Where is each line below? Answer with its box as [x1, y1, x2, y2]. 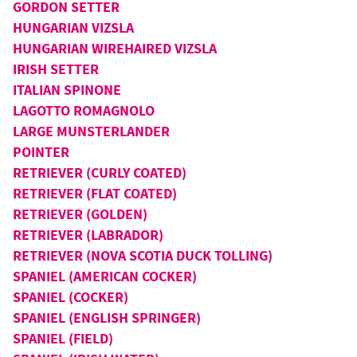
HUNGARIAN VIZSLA [13, 18, 134, 37]
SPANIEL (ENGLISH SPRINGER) [13, 308, 201, 327]
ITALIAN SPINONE [13, 80, 121, 99]
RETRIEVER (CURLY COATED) [13, 163, 186, 182]
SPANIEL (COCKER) [13, 288, 128, 306]
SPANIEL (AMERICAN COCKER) [13, 267, 197, 285]
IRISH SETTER [13, 60, 99, 78]
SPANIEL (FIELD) [13, 329, 113, 347]
